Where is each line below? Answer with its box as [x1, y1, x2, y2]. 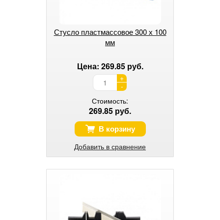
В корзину [98, 123, 135, 134]
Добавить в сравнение [74, 141, 146, 151]
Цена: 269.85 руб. [77, 60, 143, 72]
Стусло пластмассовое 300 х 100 [54, 26, 166, 37]
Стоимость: [92, 95, 128, 106]
